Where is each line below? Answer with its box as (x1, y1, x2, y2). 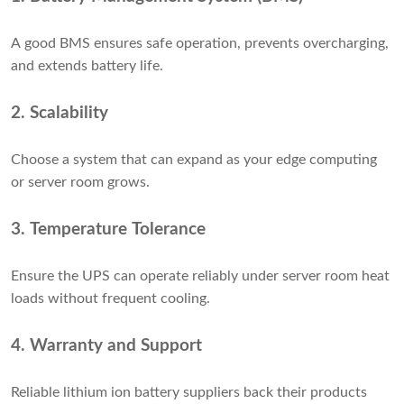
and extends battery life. (11, 59, 163, 74)
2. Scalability (11, 105, 108, 123)
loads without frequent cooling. (11, 291, 210, 307)
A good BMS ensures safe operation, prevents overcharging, (11, 36, 389, 51)
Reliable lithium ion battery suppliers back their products (11, 385, 367, 400)
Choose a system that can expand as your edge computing (11, 152, 377, 168)
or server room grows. (11, 175, 150, 190)
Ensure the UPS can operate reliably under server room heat (11, 269, 390, 284)
